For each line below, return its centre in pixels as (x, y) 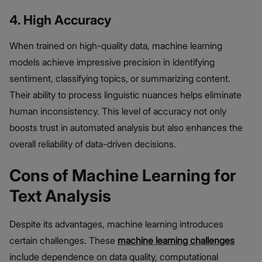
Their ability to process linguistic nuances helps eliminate (125, 94)
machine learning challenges (176, 240)
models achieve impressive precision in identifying (112, 62)
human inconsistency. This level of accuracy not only (118, 111)
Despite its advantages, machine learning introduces (116, 224)
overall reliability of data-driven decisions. (93, 144)
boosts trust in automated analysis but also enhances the (126, 127)
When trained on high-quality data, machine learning (116, 45)
